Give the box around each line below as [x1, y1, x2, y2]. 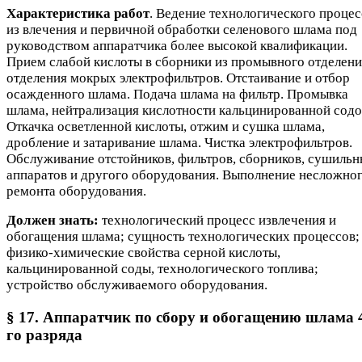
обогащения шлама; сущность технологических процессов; [6, 229, 360, 245]
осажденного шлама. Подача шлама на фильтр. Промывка [6, 86, 348, 103]
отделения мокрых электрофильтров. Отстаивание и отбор [6, 70, 350, 86]
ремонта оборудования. [6, 183, 146, 200]
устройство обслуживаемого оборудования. [6, 277, 267, 293]
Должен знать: [6, 213, 99, 229]
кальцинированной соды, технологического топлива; [6, 261, 318, 277]
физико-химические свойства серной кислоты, [6, 245, 280, 261]
